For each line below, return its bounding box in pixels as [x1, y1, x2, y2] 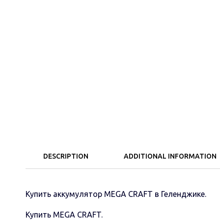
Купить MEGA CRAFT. [26, 210, 103, 219]
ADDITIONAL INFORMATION [124, 152, 217, 160]
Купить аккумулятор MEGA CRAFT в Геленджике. [26, 190, 206, 198]
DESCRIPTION [43, 152, 88, 160]
